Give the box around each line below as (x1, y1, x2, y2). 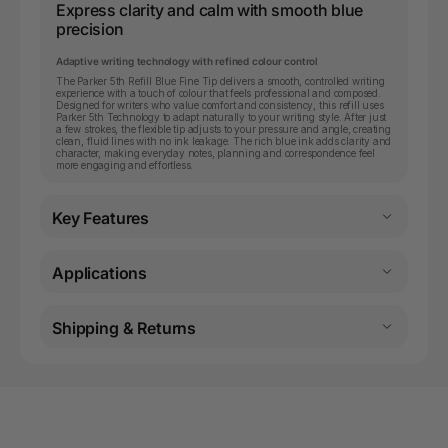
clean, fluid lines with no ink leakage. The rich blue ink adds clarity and (56, 134, 392, 147)
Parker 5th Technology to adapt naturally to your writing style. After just (56, 110, 387, 123)
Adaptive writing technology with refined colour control (56, 54, 318, 67)
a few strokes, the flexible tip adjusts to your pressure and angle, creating (56, 122, 391, 135)
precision (56, 18, 125, 39)
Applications (52, 262, 148, 283)
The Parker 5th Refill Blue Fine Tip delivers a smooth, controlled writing (56, 74, 385, 87)
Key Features (52, 207, 150, 228)
